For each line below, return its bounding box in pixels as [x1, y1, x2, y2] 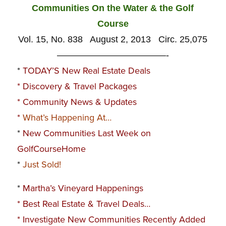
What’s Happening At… [22, 112, 111, 124]
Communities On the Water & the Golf [32, 3, 194, 14]
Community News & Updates [22, 96, 137, 108]
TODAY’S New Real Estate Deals [22, 65, 150, 77]
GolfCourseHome [17, 143, 86, 155]
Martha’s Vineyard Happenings [22, 182, 143, 194]
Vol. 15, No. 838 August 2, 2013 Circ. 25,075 [18, 34, 208, 45]
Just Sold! [22, 159, 61, 171]
